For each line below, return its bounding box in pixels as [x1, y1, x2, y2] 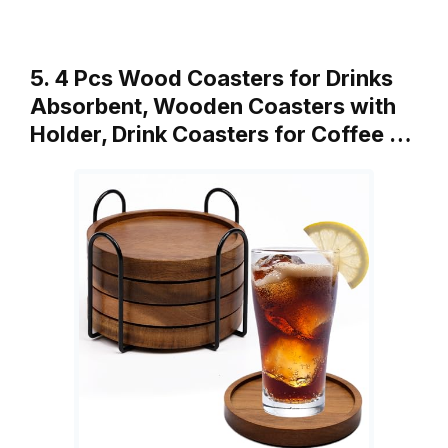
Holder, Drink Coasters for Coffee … [30, 120, 412, 147]
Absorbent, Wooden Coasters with [30, 92, 396, 119]
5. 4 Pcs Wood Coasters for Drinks [30, 64, 393, 91]
